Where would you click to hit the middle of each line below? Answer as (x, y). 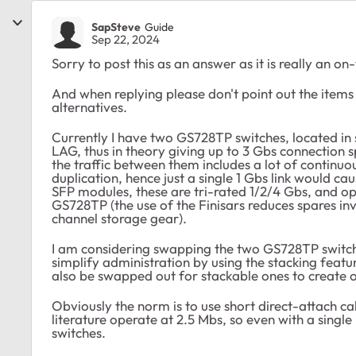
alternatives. (89, 107)
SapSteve (116, 27)
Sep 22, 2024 (126, 40)
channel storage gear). (119, 219)
